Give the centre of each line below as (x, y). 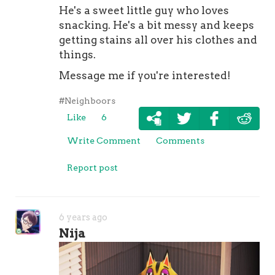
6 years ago (83, 217)
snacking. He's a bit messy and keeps (157, 25)
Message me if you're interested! (145, 75)
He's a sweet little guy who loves (144, 10)
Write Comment (104, 140)
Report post (93, 167)
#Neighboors (87, 100)
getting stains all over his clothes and (158, 40)
